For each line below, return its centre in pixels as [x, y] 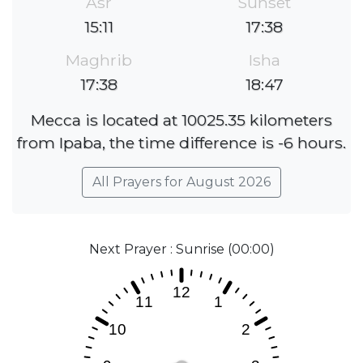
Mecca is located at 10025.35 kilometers [181, 120]
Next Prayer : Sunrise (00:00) [181, 250]
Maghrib [99, 60]
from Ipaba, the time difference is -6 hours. [181, 143]
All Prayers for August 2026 [181, 182]
